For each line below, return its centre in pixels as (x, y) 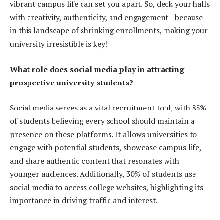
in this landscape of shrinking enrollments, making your (109, 31)
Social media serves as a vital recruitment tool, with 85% (108, 108)
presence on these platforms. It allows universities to (103, 134)
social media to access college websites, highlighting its (107, 187)
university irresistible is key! (59, 44)
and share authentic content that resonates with (95, 161)
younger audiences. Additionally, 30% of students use (103, 174)
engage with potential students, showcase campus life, (106, 148)
